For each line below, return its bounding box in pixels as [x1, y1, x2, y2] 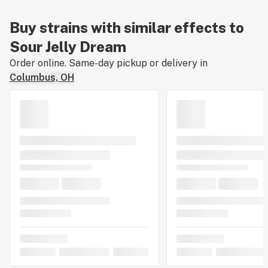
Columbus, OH [10, 72, 74, 83]
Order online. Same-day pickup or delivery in [10, 57, 208, 69]
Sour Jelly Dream [10, 38, 126, 55]
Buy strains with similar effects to [10, 19, 244, 36]
